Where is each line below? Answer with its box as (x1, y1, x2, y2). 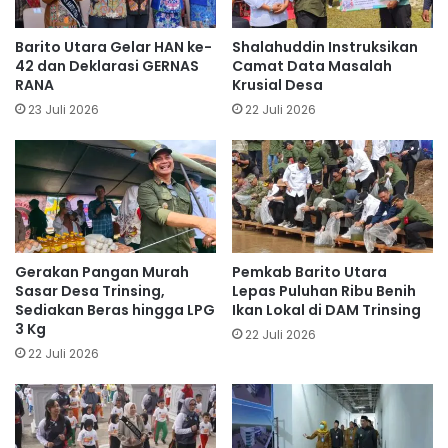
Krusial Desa (232, 74, 323, 95)
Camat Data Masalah (232, 55, 392, 76)
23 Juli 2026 (28, 100, 99, 118)
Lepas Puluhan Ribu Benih (232, 281, 416, 302)
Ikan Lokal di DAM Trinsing (232, 300, 421, 321)
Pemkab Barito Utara (232, 262, 387, 283)
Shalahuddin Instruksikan (232, 36, 418, 57)
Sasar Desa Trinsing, (15, 281, 165, 302)
